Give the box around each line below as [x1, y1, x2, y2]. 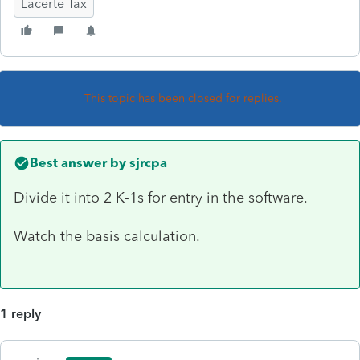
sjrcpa [126, 154, 167, 170]
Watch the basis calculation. [14, 227, 200, 245]
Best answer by [30, 154, 126, 170]
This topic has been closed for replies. [84, 91, 282, 105]
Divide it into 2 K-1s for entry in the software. [14, 188, 308, 207]
